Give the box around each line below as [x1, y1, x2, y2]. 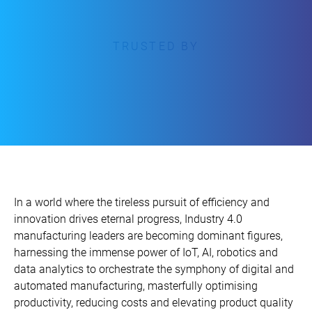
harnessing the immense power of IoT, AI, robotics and [14, 245, 278, 259]
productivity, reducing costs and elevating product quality [14, 295, 293, 309]
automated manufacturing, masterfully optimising [14, 279, 258, 292]
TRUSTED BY [112, 39, 200, 53]
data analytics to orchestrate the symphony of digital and [14, 262, 294, 276]
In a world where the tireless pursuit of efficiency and [14, 195, 270, 209]
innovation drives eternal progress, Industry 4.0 [14, 212, 242, 226]
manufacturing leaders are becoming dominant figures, [14, 228, 283, 242]
